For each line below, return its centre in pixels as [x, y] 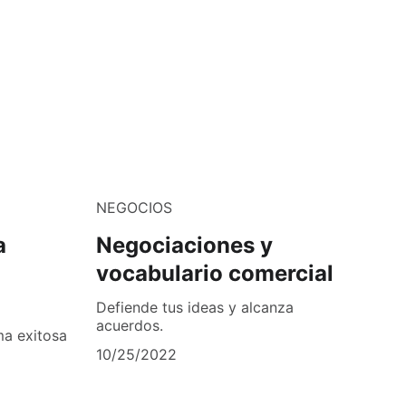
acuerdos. [130, 326]
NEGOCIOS [134, 208]
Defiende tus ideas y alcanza [195, 308]
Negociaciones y [184, 246]
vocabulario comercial [215, 274]
